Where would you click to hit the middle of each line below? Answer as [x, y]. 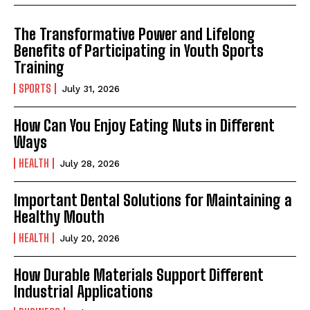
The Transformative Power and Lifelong [135, 34]
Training [39, 67]
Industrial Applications [83, 291]
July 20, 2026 [90, 238]
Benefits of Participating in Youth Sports [139, 51]
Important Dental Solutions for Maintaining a [153, 200]
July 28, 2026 [90, 163]
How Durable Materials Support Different [139, 275]
